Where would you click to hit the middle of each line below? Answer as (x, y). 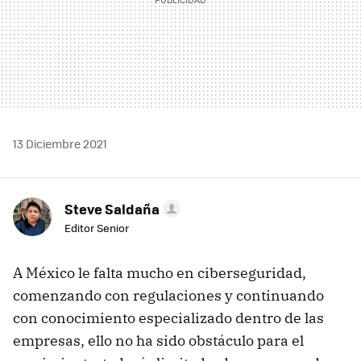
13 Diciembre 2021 (60, 143)
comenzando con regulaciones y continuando (168, 295)
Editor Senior (97, 227)
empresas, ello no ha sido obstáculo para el (158, 340)
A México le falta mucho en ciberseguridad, (160, 272)
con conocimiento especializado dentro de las (168, 317)
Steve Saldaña (112, 208)
